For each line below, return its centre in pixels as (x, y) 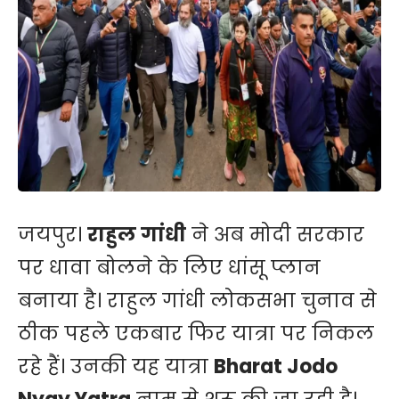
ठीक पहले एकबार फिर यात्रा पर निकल (196, 334)
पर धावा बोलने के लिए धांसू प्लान (169, 268)
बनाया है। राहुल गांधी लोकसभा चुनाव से (197, 301)
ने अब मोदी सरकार (275, 235)
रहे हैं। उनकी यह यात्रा (116, 367)
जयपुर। (53, 235)
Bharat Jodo (276, 367)
